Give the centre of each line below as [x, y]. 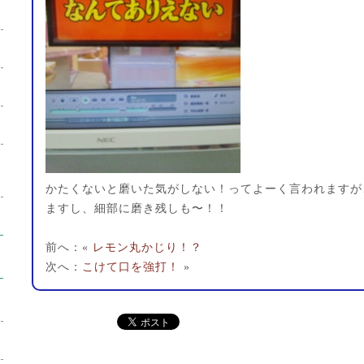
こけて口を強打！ [131, 267]
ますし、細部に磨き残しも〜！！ [137, 208]
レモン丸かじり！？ [147, 247]
